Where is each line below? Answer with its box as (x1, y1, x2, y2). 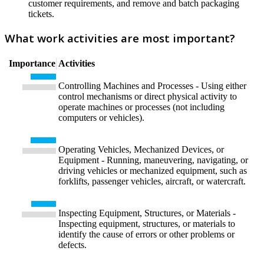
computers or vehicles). (58, 112, 144, 123)
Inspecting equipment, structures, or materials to (58, 218, 235, 229)
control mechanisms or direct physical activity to (58, 91, 237, 101)
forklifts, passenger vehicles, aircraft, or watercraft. (58, 176, 246, 186)
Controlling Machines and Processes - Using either (58, 80, 246, 91)
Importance (9, 58, 55, 68)
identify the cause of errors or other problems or (58, 229, 235, 239)
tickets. (28, 9, 54, 19)
